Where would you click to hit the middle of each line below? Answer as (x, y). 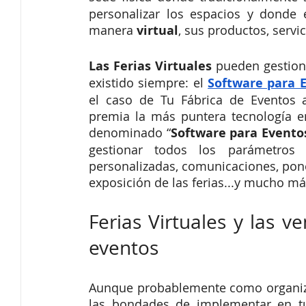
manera (113, 30)
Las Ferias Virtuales (153, 66)
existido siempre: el (149, 83)
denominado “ (130, 133)
